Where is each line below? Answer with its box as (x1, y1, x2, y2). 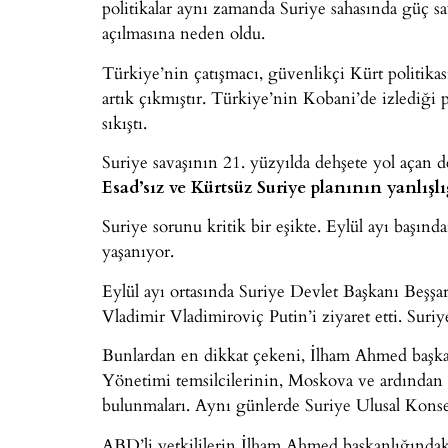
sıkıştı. (102, 109, 147, 135)
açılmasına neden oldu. (102, 20, 265, 46)
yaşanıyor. (102, 238, 174, 264)
